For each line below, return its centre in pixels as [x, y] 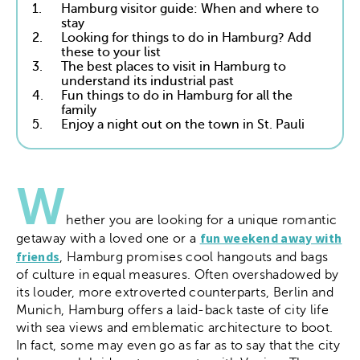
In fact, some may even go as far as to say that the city [178, 346]
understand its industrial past [148, 81]
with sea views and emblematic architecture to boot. [175, 328]
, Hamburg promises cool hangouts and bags [194, 257]
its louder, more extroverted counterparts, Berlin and [175, 292]
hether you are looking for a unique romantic [202, 220]
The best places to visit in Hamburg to [174, 67]
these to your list [111, 52]
